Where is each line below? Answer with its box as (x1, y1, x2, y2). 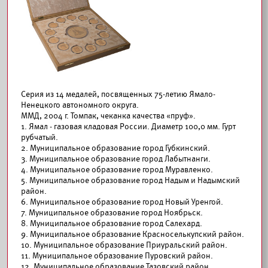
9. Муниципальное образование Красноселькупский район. (21, 229, 244, 239)
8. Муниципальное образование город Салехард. (21, 218, 202, 229)
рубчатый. (21, 132, 58, 142)
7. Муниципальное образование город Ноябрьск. (21, 208, 203, 218)
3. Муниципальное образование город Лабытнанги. (21, 154, 211, 164)
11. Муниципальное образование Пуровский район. (21, 251, 213, 261)
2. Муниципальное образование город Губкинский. (21, 143, 210, 153)
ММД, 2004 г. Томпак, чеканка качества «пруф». (21, 111, 196, 121)
